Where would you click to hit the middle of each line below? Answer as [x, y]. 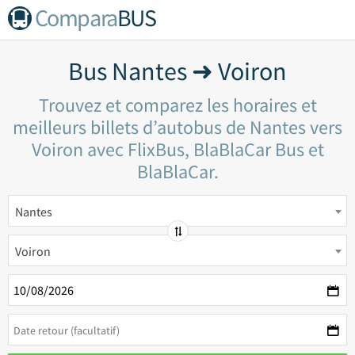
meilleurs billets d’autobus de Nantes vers [177, 127]
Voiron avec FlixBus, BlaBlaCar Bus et [177, 149]
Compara [76, 17]
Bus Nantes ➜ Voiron [177, 71]
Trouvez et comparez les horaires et [177, 105]
